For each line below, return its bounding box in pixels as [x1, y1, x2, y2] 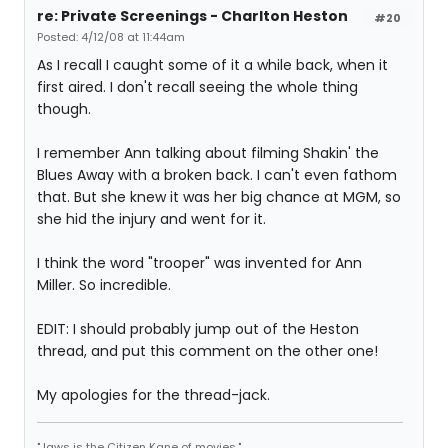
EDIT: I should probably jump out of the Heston [37, 319, 359, 339]
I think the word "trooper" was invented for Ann [37, 253, 362, 273]
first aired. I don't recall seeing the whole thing [37, 77, 358, 97]
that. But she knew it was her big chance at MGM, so [37, 187, 401, 207]
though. [37, 99, 91, 119]
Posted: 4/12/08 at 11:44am [37, 29, 185, 45]
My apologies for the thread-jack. [37, 385, 270, 405]
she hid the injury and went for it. [37, 209, 266, 229]
